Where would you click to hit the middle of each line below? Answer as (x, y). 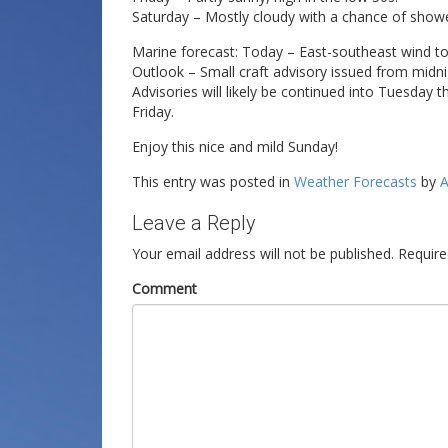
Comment (164, 288)
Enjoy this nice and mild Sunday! (235, 146)
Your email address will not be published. (263, 253)
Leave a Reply (194, 222)
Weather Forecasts (355, 181)
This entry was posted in (213, 181)
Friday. (153, 111)
